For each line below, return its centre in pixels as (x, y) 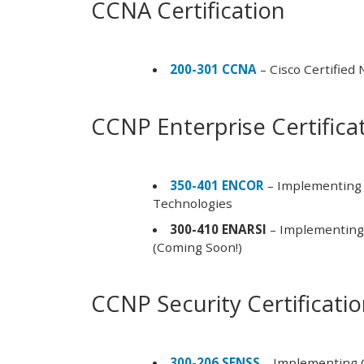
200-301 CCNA (214, 69)
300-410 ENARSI (219, 229)
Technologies (192, 203)
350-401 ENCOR (217, 185)
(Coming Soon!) (197, 247)
